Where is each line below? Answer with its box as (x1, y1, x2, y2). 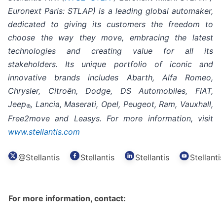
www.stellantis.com (8, 127, 80, 137)
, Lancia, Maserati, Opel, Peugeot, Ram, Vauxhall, (31, 99, 213, 110)
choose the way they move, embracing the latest (8, 33, 213, 43)
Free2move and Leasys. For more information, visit (8, 113, 213, 124)
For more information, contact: (8, 193, 126, 204)
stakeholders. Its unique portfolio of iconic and (8, 59, 213, 70)
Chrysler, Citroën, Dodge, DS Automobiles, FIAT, (8, 86, 213, 96)
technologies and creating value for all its (8, 46, 213, 56)
